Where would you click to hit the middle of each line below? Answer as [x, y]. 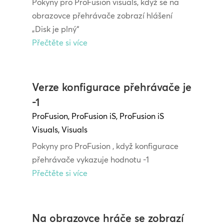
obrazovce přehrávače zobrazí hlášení [102, 16]
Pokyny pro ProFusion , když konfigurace [105, 146]
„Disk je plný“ [55, 29]
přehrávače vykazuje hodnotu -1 [90, 160]
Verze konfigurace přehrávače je [111, 87]
